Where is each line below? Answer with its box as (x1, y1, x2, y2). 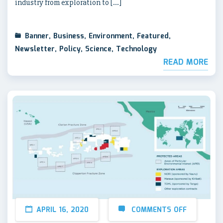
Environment (89, 30, 132, 42)
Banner (25, 30, 49, 42)
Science (85, 43, 111, 55)
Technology (116, 43, 157, 55)
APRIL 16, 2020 (36, 205, 89, 216)
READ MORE (163, 56, 208, 69)
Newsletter (15, 43, 55, 55)
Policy (59, 43, 81, 55)
